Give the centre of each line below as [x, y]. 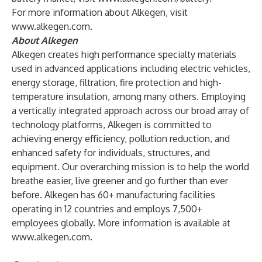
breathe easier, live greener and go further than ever [120, 181]
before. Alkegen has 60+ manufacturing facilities [113, 195]
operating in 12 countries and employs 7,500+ [107, 209]
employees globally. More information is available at [121, 223]
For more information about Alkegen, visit [100, 12]
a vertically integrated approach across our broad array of [130, 111]
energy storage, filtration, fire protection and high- [117, 82]
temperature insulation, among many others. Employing [129, 96]
